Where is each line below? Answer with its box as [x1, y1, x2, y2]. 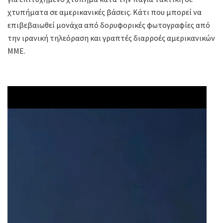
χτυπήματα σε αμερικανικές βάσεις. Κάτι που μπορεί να [7, 7, 202, 17]
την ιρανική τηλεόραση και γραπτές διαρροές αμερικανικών [7, 33, 215, 43]
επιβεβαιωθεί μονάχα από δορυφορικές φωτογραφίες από [7, 20, 210, 30]
